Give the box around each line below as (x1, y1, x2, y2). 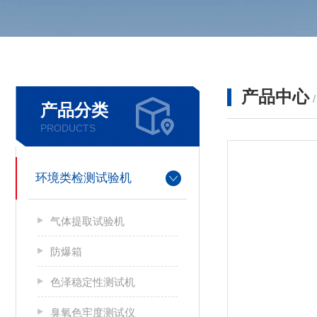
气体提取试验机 (50, 215, 125, 227)
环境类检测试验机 (35, 171, 132, 185)
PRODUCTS (40, 122, 96, 134)
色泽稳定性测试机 (50, 276, 135, 288)
